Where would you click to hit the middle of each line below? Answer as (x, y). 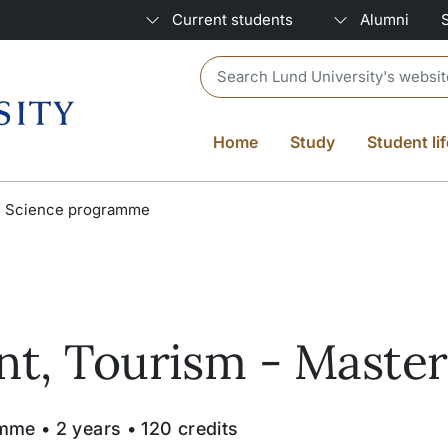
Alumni (384, 19)
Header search (253, 67)
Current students (232, 19)
